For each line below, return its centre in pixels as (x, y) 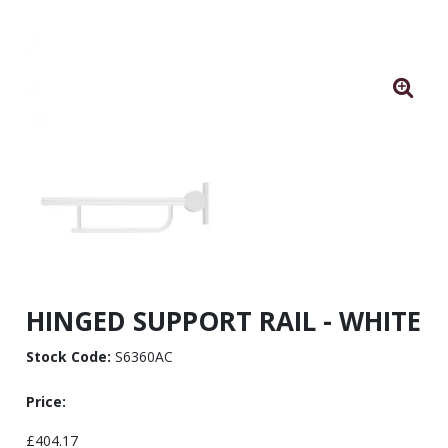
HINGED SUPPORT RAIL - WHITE (223, 320)
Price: (45, 401)
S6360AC (141, 356)
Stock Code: (68, 356)
